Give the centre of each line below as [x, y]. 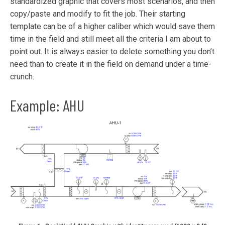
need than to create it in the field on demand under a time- [111, 64]
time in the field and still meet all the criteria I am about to [110, 39]
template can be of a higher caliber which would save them [113, 26]
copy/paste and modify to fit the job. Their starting [98, 14]
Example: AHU [47, 105]
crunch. [22, 77]
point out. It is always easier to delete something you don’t [112, 51]
